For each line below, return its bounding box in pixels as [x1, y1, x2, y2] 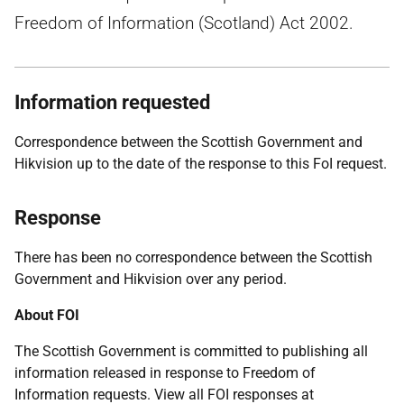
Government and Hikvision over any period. [14, 271, 287, 288]
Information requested [14, 91, 210, 114]
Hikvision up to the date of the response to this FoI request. [14, 155, 387, 172]
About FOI [14, 307, 79, 324]
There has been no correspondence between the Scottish [14, 249, 372, 266]
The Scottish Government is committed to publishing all [14, 343, 368, 360]
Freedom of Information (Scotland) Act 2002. [14, 13, 353, 33]
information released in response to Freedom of [14, 364, 316, 381]
